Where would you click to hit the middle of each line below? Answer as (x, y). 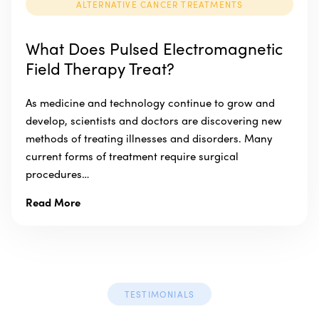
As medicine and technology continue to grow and (150, 103)
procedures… (57, 174)
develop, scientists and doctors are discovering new (154, 121)
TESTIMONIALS (159, 294)
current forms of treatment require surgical (132, 156)
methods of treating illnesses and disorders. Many (149, 138)
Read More (53, 203)
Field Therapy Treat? (100, 68)
